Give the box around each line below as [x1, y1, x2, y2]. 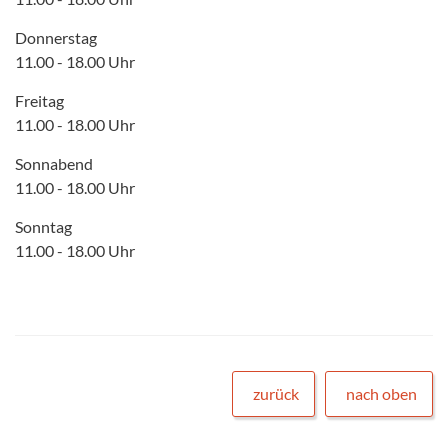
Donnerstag [15, 27, 97, 47]
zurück [253, 383, 299, 403]
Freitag [15, 90, 64, 110]
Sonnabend [15, 153, 93, 173]
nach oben [346, 383, 417, 403]
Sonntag [15, 216, 72, 236]
